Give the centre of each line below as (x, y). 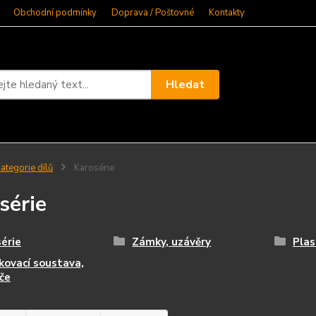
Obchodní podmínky (55, 13)
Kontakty (227, 13)
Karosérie (93, 168)
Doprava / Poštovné (153, 13)
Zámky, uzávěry (172, 242)
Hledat (186, 84)
